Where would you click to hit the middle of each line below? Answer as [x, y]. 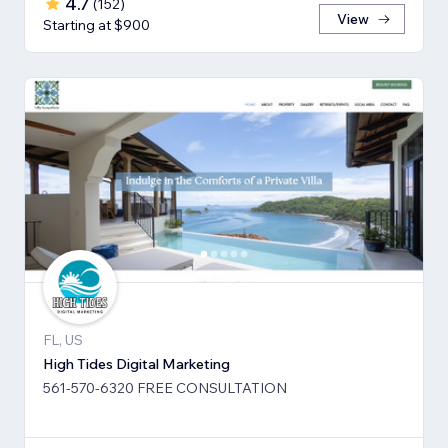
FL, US [63, 340]
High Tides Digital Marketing [136, 364]
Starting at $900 [96, 24]
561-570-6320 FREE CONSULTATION [165, 388]
